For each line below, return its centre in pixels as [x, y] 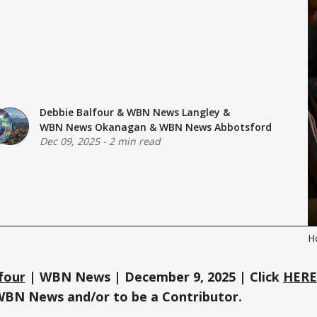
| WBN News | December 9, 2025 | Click [156, 277]
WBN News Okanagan [93, 127]
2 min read [134, 141]
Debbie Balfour [76, 112]
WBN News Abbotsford [215, 127]
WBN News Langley [173, 112]
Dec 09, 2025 [69, 141]
